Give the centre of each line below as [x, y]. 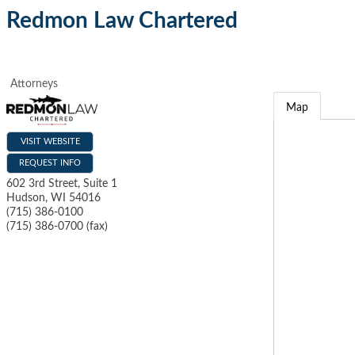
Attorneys [34, 84]
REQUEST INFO [50, 163]
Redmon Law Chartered [122, 21]
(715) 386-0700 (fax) [57, 227]
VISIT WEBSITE [50, 142]
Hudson [26, 198]
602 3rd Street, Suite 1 [62, 184]
